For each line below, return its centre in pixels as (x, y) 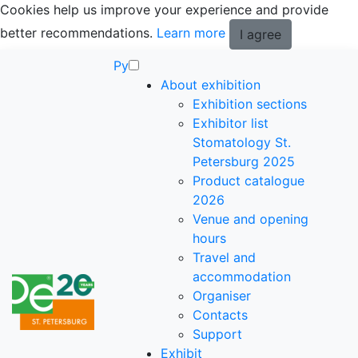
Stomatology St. (242, 142)
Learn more (191, 33)
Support (217, 334)
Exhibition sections (250, 104)
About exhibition (211, 85)
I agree (261, 34)
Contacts (220, 315)
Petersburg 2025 (244, 161)
